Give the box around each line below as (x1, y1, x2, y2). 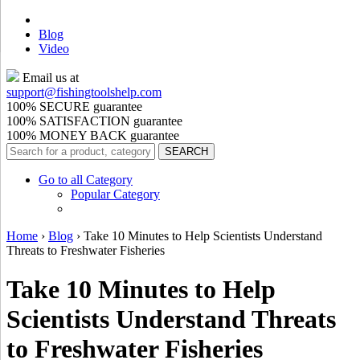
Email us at (19, 71, 79, 84)
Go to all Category (39, 173, 133, 186)
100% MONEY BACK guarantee (6, 129, 179, 142)
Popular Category (71, 187, 160, 201)
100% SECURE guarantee (6, 100, 142, 113)
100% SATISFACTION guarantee (6, 114, 182, 128)
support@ (6, 85, 56, 99)
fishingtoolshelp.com (56, 85, 162, 99)
